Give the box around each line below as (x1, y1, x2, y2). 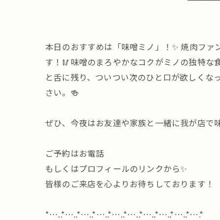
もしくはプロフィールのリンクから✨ (45, 163, 188, 174)
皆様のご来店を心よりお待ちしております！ (45, 178, 215, 190)
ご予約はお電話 (45, 147, 105, 159)
